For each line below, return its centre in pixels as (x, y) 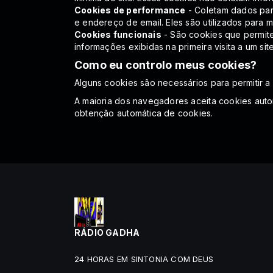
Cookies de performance (130, 10)
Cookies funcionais (118, 34)
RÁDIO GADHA (107, 232)
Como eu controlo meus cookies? (166, 65)
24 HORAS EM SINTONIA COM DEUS (144, 259)
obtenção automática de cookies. (144, 113)
